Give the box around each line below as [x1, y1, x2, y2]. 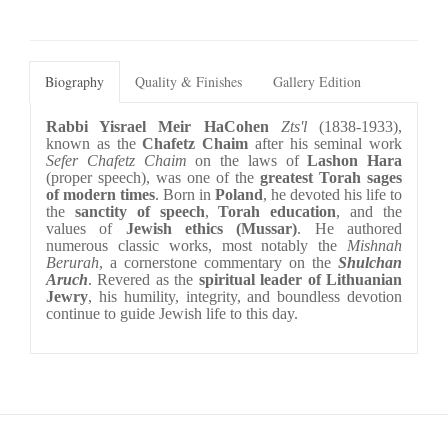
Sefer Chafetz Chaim [46, 152, 187, 170]
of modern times [46, 186, 155, 204]
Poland [215, 186, 263, 204]
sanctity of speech [74, 203, 205, 221]
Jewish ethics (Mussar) [125, 220, 298, 238]
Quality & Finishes [135, 72, 242, 92]
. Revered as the [88, 271, 199, 289]
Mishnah [347, 237, 402, 255]
